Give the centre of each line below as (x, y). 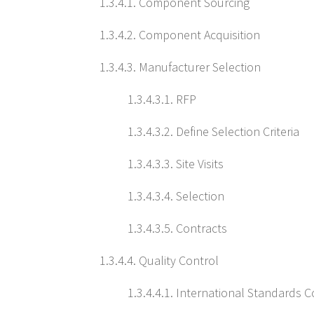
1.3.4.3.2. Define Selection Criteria (213, 131)
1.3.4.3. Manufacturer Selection (180, 67)
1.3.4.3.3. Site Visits (176, 164)
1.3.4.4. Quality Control (159, 260)
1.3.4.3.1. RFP (162, 99)
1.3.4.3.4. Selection (176, 196)
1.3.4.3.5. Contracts (177, 228)
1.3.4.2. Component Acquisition (180, 35)
